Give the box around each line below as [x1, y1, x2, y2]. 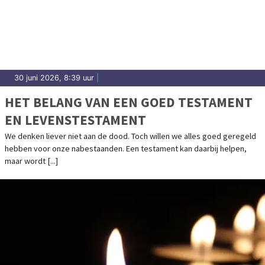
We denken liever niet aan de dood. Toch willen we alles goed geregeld [5, 131, 256, 142]
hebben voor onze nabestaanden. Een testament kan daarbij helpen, [5, 143, 247, 154]
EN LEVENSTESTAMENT [5, 111, 146, 129]
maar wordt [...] [5, 156, 58, 167]
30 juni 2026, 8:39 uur [14, 73, 94, 83]
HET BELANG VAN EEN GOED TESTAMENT [5, 93, 253, 111]
